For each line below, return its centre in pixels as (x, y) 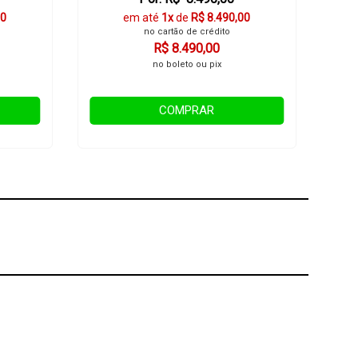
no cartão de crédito (187, 32)
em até (143, 18)
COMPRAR (187, 110)
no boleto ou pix (187, 64)
